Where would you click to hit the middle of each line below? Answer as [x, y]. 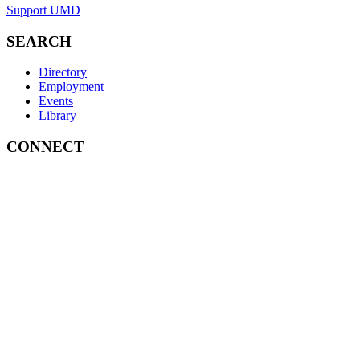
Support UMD [43, 10]
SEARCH [39, 41]
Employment [71, 87]
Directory [63, 72]
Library [57, 116]
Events [56, 101]
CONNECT [45, 147]
